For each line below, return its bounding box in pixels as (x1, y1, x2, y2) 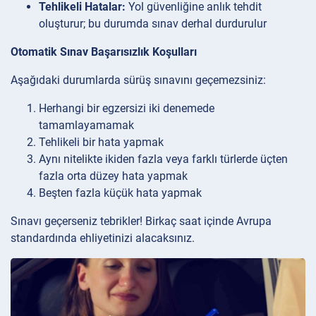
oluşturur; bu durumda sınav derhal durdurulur (39, 16, 267, 30)
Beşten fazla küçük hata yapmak (39, 186, 202, 200)
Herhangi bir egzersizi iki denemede (39, 101, 214, 115)
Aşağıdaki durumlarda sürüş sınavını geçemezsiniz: (11, 73, 266, 87)
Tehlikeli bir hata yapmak (39, 135, 164, 149)
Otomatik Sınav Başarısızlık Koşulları (11, 44, 197, 59)
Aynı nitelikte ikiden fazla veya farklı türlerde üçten (39, 152, 288, 166)
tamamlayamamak (39, 118, 134, 132)
